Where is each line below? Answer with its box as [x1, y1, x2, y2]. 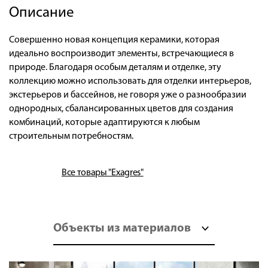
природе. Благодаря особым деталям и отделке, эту [9, 62, 221, 72]
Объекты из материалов [53, 222, 191, 234]
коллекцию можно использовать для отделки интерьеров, [9, 76, 251, 86]
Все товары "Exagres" [62, 168, 144, 178]
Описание [9, 5, 74, 20]
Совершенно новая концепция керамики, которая [9, 35, 220, 45]
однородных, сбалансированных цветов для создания [9, 103, 233, 114]
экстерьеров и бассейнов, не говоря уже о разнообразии [9, 90, 246, 100]
